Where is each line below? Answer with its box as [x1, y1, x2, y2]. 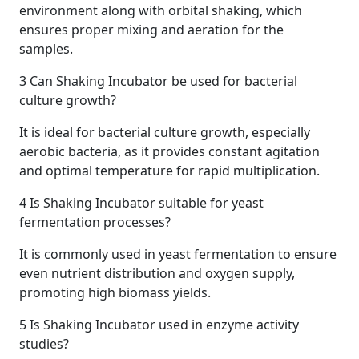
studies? [19, 334, 69, 353]
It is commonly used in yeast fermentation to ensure [19, 244, 337, 263]
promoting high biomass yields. [19, 283, 211, 301]
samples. [19, 39, 73, 58]
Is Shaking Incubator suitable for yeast [26, 193, 264, 212]
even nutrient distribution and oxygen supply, [19, 264, 295, 282]
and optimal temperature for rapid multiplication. [19, 161, 320, 179]
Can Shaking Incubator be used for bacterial [26, 71, 297, 90]
